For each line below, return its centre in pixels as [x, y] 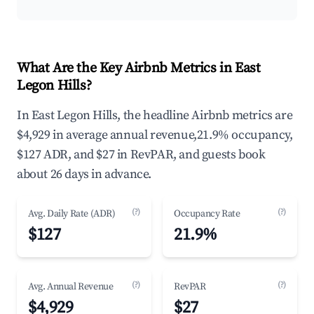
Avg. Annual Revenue [71, 287]
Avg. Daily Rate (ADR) [72, 214]
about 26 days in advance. [84, 174]
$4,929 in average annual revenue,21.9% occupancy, [155, 135]
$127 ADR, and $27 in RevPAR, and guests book [141, 155]
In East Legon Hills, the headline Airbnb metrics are [155, 115]
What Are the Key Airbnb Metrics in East [139, 68]
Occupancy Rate [207, 214]
